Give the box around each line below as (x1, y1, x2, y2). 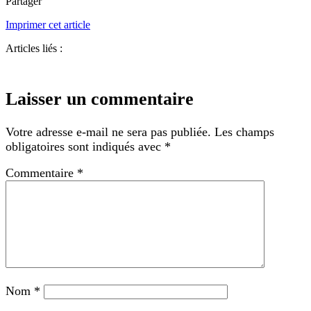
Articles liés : (6, 42, 62, 54)
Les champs (215, 124, 274, 139)
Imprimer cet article (6, 18, 90, 31)
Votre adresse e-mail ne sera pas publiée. (6, 124, 211, 139)
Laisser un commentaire (6, 87, 194, 109)
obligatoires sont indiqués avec (6, 139, 165, 153)
